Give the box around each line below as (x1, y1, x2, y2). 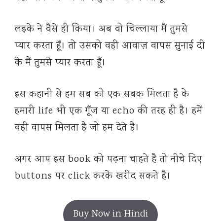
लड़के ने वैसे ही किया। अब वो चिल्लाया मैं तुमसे (15, 22, 188, 37)
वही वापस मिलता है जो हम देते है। (15, 121, 140, 136)
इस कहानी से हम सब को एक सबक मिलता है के (15, 87, 189, 102)
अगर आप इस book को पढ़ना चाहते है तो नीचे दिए (15, 152, 202, 167)
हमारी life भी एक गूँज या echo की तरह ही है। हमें (15, 104, 203, 119)
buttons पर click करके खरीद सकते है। (15, 169, 171, 184)
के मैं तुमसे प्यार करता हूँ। (15, 56, 106, 71)
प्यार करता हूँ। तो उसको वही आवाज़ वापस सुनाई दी (15, 39, 205, 54)
